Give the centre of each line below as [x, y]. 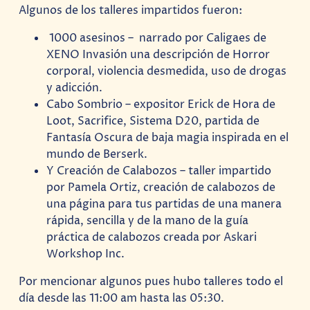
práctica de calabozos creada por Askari [152, 237]
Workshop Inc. [86, 254]
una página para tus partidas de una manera [164, 204]
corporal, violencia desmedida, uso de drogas [167, 71]
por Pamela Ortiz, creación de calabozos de [161, 187]
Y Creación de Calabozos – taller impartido [159, 171]
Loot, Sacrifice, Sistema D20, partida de [153, 121]
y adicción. [75, 88]
